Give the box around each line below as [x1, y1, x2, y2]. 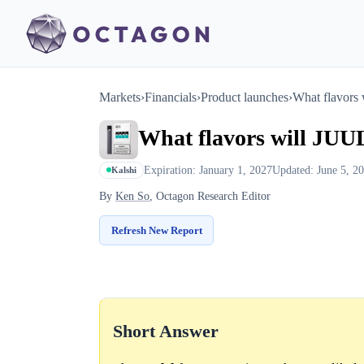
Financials [145, 90, 197, 104]
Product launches [201, 90, 288, 104]
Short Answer [113, 321, 219, 341]
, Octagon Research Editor [149, 189, 271, 203]
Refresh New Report [110, 224, 202, 236]
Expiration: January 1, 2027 [144, 162, 272, 176]
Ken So [115, 189, 149, 203]
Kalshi [111, 165, 136, 175]
